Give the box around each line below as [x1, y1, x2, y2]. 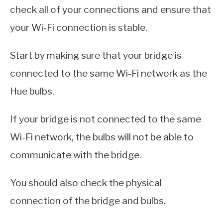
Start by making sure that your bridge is [10, 49, 182, 61]
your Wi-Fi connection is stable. [10, 21, 147, 33]
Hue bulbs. [10, 85, 54, 97]
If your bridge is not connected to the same [10, 112, 201, 125]
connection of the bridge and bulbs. [10, 194, 166, 207]
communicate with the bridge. [10, 148, 141, 161]
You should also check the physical [10, 176, 162, 189]
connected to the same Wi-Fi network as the [10, 67, 207, 79]
